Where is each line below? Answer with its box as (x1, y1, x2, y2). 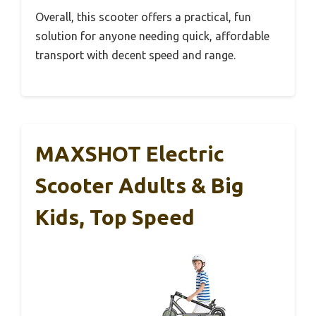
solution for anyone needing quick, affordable (35, 30, 269, 43)
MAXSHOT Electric (35, 142, 224, 166)
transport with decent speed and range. (35, 49, 236, 62)
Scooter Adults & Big (35, 174, 244, 198)
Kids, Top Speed (35, 205, 195, 230)
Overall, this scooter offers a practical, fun (35, 11, 251, 24)
